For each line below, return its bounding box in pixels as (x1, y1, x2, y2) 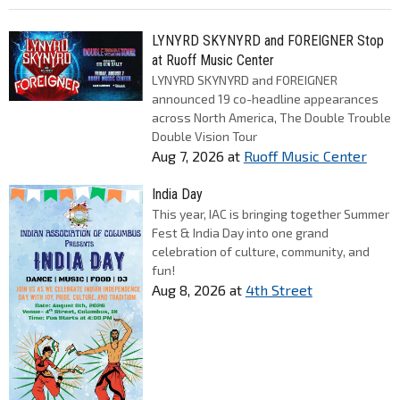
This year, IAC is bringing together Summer (151, 205, 389, 221)
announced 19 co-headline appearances (151, 90, 379, 106)
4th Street (245, 280, 312, 298)
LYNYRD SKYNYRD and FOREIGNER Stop (151, 31, 384, 49)
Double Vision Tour (151, 128, 257, 144)
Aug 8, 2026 (151, 280, 226, 298)
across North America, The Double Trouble (151, 109, 391, 125)
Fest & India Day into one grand (151, 224, 329, 240)
